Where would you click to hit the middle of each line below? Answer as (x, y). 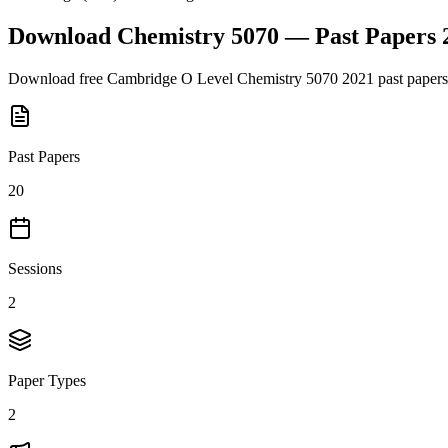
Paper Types (47, 380)
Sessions (35, 268)
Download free (57, 78)
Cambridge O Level (170, 78)
